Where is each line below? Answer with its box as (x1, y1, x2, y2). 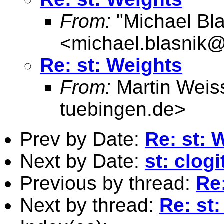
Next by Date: (20, 150, 145, 172)
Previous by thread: (20, 172, 196, 194)
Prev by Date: (20, 128, 145, 150)
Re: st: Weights (40, 54, 182, 76)
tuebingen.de (60, 98, 174, 120)
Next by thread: (20, 194, 159, 216)
